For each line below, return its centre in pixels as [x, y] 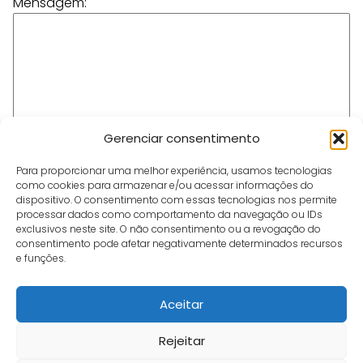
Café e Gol [30, 339]
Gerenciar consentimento [181, 138]
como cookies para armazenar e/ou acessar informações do [165, 185]
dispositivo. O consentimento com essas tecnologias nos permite [177, 200]
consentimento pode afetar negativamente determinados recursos [179, 243]
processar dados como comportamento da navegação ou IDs [169, 214]
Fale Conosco [90, 339]
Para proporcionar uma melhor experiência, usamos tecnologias [174, 171]
